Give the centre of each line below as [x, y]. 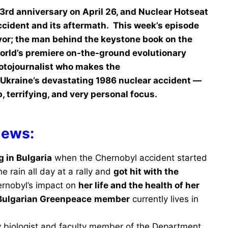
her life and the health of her [139, 185]
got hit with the [146, 172]
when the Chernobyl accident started [130, 158]
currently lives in [164, 199]
